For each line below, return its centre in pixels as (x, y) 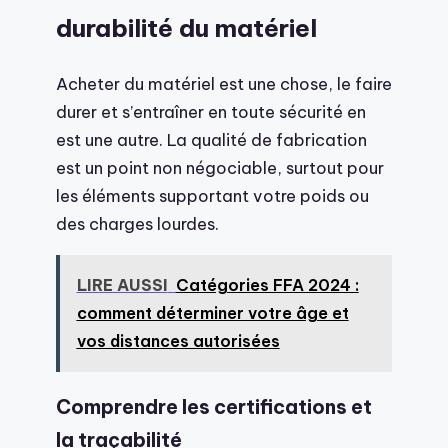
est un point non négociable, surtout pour (220, 168)
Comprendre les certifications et (214, 407)
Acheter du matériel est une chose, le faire (224, 84)
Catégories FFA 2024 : (267, 285)
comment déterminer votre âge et (212, 313)
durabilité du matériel (186, 28)
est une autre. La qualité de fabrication (211, 140)
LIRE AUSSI (122, 285)
